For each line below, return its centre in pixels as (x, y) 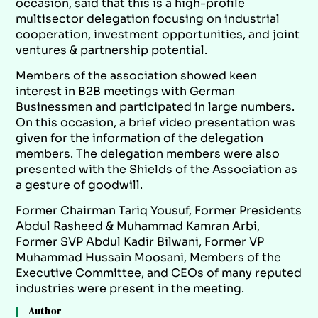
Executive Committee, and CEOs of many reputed (159, 273)
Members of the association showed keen (137, 75)
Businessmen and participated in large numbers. (155, 106)
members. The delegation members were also (148, 153)
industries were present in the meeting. (130, 288)
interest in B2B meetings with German (126, 91)
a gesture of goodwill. (79, 185)
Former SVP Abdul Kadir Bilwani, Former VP (140, 241)
